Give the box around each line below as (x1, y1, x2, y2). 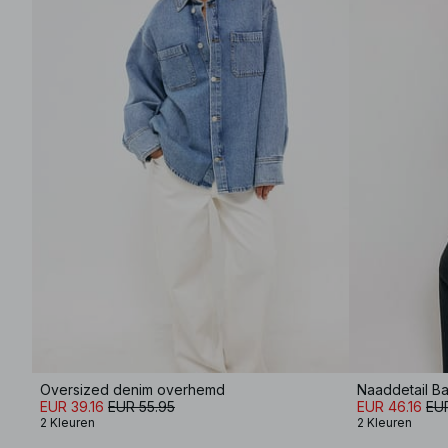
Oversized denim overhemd (40, 381, 225, 398)
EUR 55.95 (108, 398, 175, 415)
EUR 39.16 (40, 398, 104, 415)
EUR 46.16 (357, 398, 422, 415)
